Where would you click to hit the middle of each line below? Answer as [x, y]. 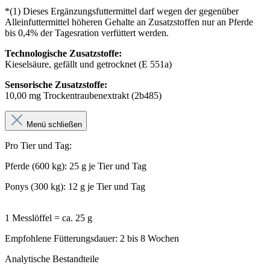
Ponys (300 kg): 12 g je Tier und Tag [75, 186]
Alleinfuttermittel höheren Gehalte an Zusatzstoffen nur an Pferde [129, 22]
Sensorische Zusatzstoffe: [56, 84]
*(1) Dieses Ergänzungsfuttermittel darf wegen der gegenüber [122, 11]
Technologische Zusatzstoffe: [63, 53]
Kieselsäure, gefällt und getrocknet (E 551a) [88, 64]
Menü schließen [54, 124]
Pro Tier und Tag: [38, 145]
